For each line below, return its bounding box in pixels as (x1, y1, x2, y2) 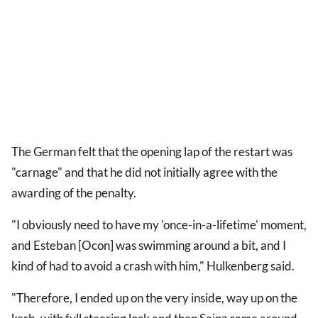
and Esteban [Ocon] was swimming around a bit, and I (11, 238, 286, 253)
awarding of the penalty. (11, 185, 136, 201)
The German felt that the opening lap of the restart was (11, 144, 292, 160)
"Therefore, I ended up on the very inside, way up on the (11, 290, 297, 306)
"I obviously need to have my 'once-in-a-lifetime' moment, (11, 217, 307, 233)
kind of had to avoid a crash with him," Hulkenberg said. (11, 258, 295, 274)
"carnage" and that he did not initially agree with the (11, 165, 278, 180)
